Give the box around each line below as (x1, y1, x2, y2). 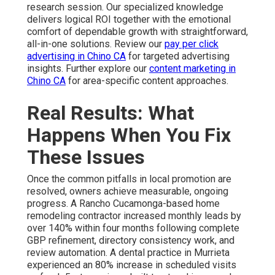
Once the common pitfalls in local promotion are (27, 172, 231, 185)
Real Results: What (27, 101, 194, 125)
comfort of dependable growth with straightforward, (27, 25, 248, 37)
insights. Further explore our (27, 62, 149, 74)
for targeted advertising (126, 50, 230, 62)
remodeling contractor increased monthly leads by (27, 209, 241, 222)
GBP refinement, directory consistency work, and (27, 234, 234, 246)
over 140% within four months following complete (27, 222, 239, 234)
